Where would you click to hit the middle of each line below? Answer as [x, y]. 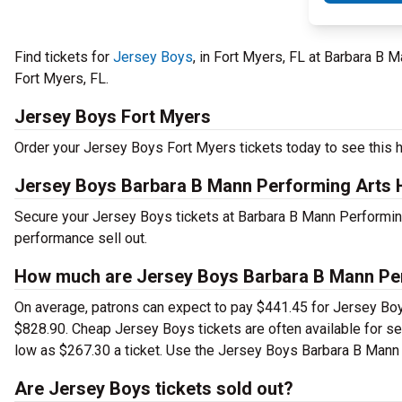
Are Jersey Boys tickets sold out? [154, 389]
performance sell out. [83, 238]
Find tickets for [64, 57]
